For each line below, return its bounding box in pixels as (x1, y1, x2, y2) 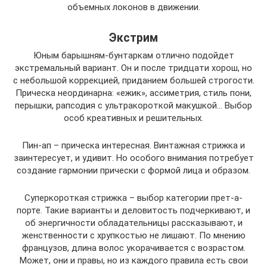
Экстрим (109, 30, 158, 45)
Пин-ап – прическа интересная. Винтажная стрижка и (22, 140, 245, 151)
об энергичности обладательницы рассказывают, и (24, 218, 243, 229)
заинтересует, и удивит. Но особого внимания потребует (13, 153, 254, 164)
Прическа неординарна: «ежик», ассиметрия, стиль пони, (15, 88, 252, 99)
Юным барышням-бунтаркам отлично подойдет (33, 50, 234, 61)
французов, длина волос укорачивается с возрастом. (21, 243, 246, 254)
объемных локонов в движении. (67, 2, 200, 13)
